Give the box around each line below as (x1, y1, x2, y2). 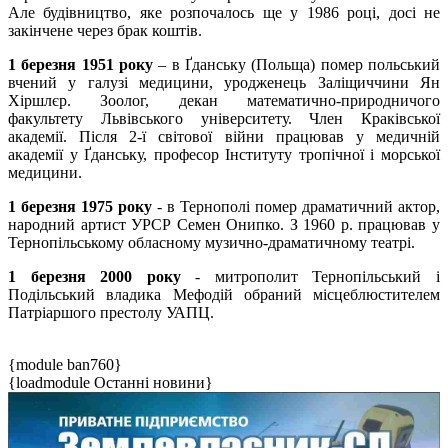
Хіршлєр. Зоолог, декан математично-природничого (8, 92, 440, 110)
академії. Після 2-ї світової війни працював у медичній (8, 128, 440, 146)
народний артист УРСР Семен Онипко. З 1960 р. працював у (8, 216, 440, 234)
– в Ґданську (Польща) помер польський (153, 56, 440, 74)
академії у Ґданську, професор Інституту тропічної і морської (8, 146, 440, 164)
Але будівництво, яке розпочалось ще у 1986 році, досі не (8, 4, 440, 22)
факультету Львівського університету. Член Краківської (8, 110, 440, 128)
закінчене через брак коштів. (8, 22, 202, 40)
